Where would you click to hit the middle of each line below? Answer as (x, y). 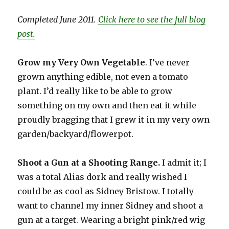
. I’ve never (168, 63)
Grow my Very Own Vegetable (82, 63)
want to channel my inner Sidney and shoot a (110, 206)
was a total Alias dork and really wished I (102, 177)
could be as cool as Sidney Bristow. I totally (106, 191)
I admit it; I (184, 163)
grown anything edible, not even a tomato (103, 77)
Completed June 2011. (58, 20)
